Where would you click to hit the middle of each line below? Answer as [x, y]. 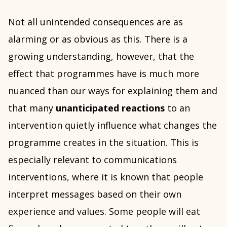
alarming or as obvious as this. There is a [98, 39]
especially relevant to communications [92, 160]
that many [32, 108]
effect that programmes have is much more [104, 73]
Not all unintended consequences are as [96, 22]
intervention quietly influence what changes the [112, 125]
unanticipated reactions [110, 108]
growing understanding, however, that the [101, 56]
